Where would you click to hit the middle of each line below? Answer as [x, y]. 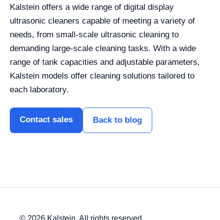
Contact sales [46, 120]
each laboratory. [39, 90]
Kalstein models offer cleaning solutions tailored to [102, 76]
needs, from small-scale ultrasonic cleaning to [94, 35]
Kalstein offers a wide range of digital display [92, 7]
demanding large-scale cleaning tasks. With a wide [103, 48]
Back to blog [117, 120]
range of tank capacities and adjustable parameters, [105, 62]
